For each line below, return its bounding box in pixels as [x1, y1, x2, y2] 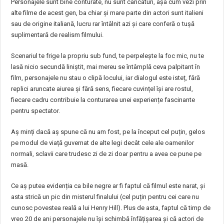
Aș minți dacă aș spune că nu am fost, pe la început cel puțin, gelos [11, 128, 205, 135]
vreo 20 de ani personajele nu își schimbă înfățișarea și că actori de [11, 215, 204, 222]
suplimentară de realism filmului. [11, 31, 104, 38]
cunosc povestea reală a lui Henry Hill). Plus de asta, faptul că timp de [11, 204, 211, 211]
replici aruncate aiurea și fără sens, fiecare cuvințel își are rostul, [11, 85, 193, 92]
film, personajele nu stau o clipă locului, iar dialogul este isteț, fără [11, 74, 200, 81]
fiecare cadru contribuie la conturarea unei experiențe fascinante [11, 96, 195, 103]
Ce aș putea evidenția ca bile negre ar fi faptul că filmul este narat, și [11, 182, 205, 189]
